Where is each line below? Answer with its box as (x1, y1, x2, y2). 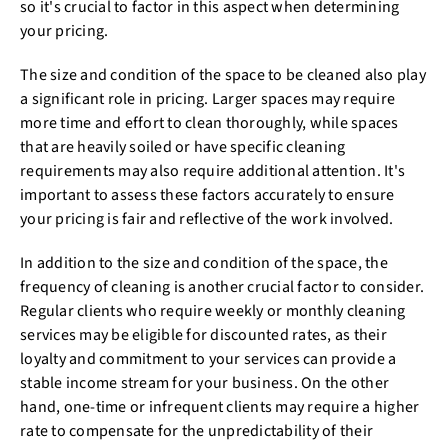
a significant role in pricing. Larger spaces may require (20, 87, 395, 110)
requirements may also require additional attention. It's (20, 159, 405, 182)
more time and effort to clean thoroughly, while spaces (20, 111, 399, 134)
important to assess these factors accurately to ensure (20, 183, 395, 206)
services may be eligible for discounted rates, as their (20, 323, 387, 346)
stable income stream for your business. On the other (20, 371, 389, 394)
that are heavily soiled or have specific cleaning (20, 135, 346, 158)
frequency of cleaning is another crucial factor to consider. (20, 275, 424, 298)
